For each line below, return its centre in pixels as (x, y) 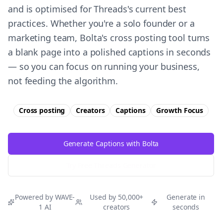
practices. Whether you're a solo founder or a (101, 23)
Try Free (80, 165)
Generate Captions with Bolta (111, 143)
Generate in (186, 197)
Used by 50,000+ (117, 197)
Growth (169, 110)
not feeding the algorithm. (63, 81)
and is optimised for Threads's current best (97, 9)
